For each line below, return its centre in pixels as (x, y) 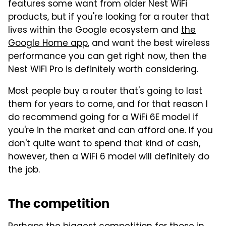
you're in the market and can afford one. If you (110, 131)
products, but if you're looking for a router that (109, 18)
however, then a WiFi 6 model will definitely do (109, 158)
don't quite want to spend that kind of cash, (104, 145)
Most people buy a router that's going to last (105, 92)
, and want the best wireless (149, 44)
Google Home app (48, 44)
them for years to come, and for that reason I (108, 105)
